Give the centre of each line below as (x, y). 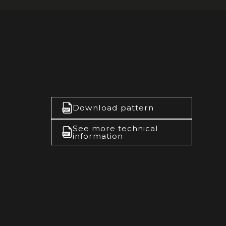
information (98, 136)
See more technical (115, 128)
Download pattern (113, 108)
